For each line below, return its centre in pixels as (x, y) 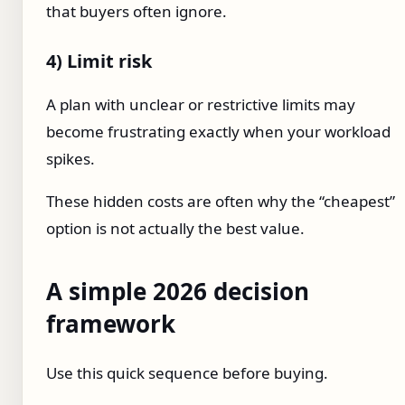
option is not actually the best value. (175, 229)
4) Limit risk (99, 61)
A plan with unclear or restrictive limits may (201, 105)
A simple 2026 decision (178, 292)
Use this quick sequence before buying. (187, 372)
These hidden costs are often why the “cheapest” (221, 202)
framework (111, 324)
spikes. (71, 159)
